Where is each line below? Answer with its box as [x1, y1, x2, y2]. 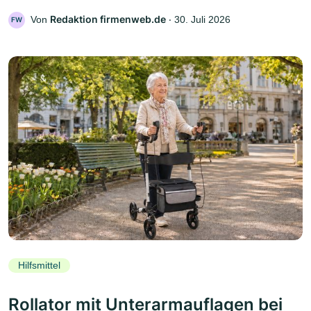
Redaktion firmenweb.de [50, 13, 166, 26]
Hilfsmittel [18, 260, 60, 271]
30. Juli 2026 [174, 14, 230, 26]
